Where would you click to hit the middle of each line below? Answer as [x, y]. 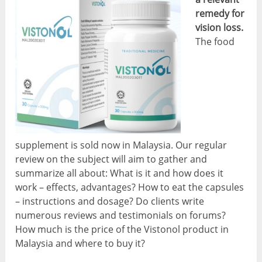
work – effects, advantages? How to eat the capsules [130, 187]
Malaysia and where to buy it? [80, 243]
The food [215, 42]
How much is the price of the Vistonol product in [122, 229]
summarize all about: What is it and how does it [120, 173]
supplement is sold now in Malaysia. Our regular [121, 145]
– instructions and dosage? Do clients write [110, 201]
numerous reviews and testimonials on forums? [121, 215]
